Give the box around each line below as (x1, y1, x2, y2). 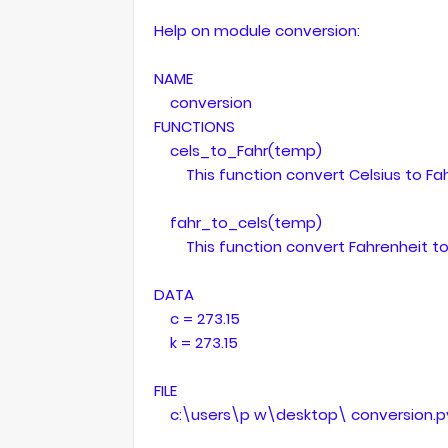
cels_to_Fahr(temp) (154, 140, 322, 161)
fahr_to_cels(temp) (154, 212, 322, 233)
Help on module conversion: (154, 20, 360, 41)
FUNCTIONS (154, 116, 235, 137)
